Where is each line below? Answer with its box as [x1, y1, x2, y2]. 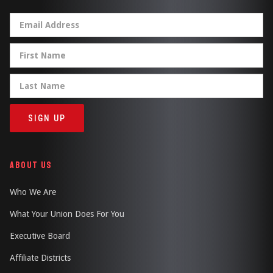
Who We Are [10, 186, 56, 197]
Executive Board [10, 230, 70, 241]
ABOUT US [10, 158, 52, 171]
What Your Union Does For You [10, 208, 124, 219]
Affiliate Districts [10, 252, 71, 263]
